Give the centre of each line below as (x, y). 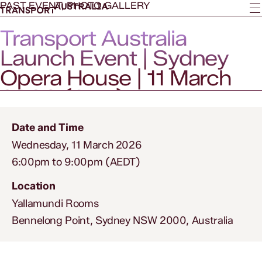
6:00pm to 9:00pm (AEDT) (76, 162)
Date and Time (48, 127)
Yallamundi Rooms (55, 203)
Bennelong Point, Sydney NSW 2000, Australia (123, 220)
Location (34, 186)
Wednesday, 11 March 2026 (77, 145)
